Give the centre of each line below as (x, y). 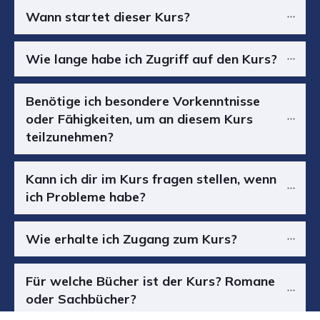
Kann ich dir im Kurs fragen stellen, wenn (151, 179)
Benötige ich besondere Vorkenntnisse (143, 101)
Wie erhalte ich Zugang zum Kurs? (131, 239)
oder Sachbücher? (81, 299)
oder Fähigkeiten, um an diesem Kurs (139, 119)
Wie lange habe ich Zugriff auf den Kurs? (151, 59)
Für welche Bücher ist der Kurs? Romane (150, 281)
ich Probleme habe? (86, 197)
